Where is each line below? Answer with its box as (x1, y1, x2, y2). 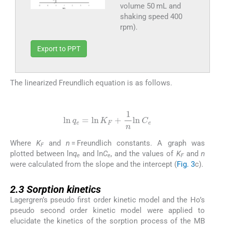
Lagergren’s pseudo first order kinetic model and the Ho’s (10, 195, 205, 204)
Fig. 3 (177, 159, 195, 169)
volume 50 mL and (120, 2, 181, 11)
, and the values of (110, 149, 176, 158)
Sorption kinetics (27, 183, 101, 195)
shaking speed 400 (120, 12, 184, 22)
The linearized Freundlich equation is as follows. (10, 78, 172, 88)
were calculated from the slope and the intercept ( (10, 159, 177, 169)
